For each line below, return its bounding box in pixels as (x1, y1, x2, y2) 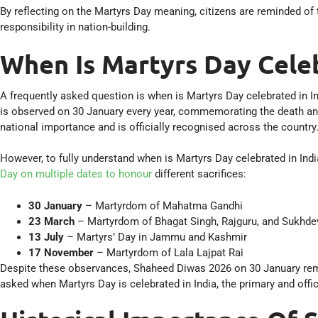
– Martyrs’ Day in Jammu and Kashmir (64, 230, 247, 243)
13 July (28, 230, 64, 243)
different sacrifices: (152, 168, 246, 181)
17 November (28, 246, 94, 259)
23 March (28, 214, 75, 228)
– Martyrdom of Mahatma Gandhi (82, 199, 243, 212)
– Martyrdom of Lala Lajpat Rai (94, 246, 243, 259)
